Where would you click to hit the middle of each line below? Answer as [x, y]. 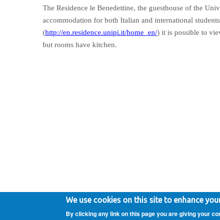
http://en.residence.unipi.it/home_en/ [101, 32]
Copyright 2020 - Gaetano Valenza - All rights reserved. [123, 195]
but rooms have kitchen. [80, 45]
